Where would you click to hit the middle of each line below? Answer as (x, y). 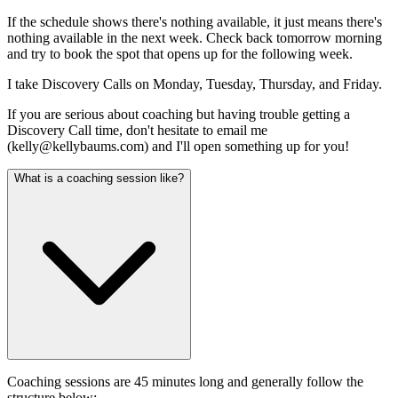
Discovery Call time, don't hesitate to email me (137, 130)
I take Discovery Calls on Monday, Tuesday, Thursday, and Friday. (195, 84)
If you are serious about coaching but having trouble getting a (179, 114)
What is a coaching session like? (99, 178)
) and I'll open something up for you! (247, 146)
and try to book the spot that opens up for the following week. (180, 53)
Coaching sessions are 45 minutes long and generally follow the (185, 381)
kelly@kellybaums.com (78, 146)
